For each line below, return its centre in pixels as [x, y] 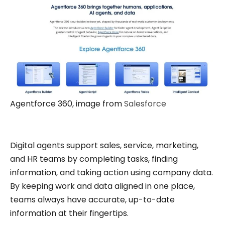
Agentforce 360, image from [67, 104]
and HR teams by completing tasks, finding [94, 159]
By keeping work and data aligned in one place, [102, 186]
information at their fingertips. [69, 213]
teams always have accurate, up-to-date [92, 200]
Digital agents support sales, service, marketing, [104, 146]
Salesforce [145, 104]
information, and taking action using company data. [111, 173]
